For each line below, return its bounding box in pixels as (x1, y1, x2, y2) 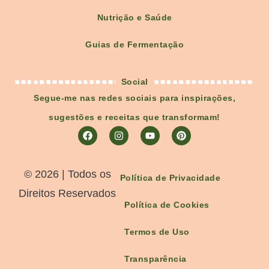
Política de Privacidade (119, 173, 221, 183)
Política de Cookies (124, 200, 210, 210)
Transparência (124, 254, 187, 264)
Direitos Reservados (19, 187, 116, 200)
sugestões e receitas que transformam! (49, 112, 220, 122)
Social (121, 77, 148, 87)
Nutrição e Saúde (97, 13, 172, 23)
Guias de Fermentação (85, 40, 184, 50)
